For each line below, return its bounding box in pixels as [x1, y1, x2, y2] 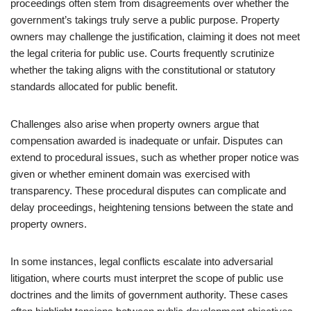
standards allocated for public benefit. [10, 81, 178, 92]
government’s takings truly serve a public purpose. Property [10, 14, 280, 26]
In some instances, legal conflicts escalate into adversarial [10, 255, 273, 267]
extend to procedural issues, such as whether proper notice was [10, 151, 299, 163]
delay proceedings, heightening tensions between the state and [10, 201, 293, 213]
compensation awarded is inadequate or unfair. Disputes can [10, 135, 283, 146]
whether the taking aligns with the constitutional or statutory [10, 64, 276, 76]
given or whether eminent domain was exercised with [10, 168, 250, 180]
